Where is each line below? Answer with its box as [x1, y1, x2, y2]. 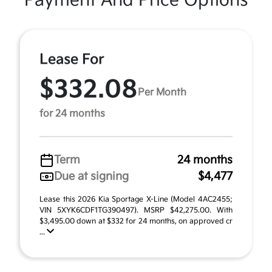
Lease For [39, 51, 104, 68]
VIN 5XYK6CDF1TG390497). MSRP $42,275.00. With [39, 206, 233, 215]
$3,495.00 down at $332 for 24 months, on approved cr [39, 217, 233, 226]
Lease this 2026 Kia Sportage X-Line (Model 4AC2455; [39, 195, 233, 204]
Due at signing [54, 170, 129, 183]
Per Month [138, 86, 186, 98]
